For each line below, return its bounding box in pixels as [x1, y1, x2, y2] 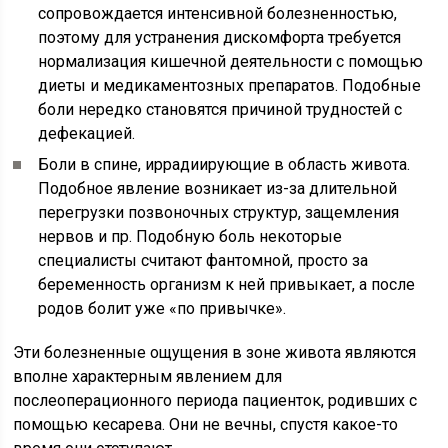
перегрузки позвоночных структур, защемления [38, 203, 400, 222]
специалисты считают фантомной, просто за [38, 251, 369, 270]
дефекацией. [38, 124, 136, 143]
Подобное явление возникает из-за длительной [38, 179, 398, 198]
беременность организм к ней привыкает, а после [38, 275, 416, 294]
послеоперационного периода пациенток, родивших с [13, 391, 418, 410]
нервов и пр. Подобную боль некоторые [38, 227, 343, 246]
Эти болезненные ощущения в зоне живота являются [13, 343, 417, 362]
